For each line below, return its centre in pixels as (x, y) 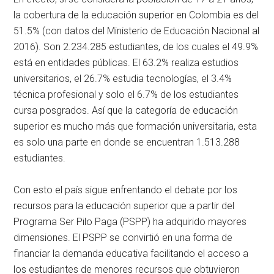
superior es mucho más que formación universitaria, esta (135, 126)
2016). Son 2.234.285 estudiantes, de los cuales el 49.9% (136, 46)
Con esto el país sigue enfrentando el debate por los (126, 190)
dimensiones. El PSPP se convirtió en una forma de (123, 237)
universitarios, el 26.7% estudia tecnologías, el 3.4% (123, 78)
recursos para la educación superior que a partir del (124, 206)
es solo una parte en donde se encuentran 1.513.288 (127, 142)
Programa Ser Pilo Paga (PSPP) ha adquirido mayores (130, 221)
